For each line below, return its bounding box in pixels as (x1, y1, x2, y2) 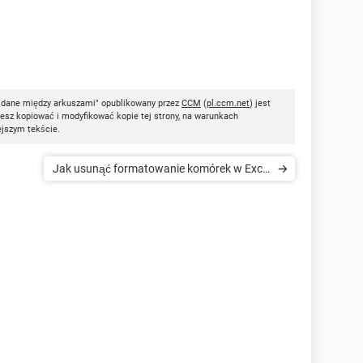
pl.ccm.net (207, 98, 250, 109)
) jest (250, 98, 271, 109)
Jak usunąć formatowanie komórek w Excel (53, 162, 271, 176)
